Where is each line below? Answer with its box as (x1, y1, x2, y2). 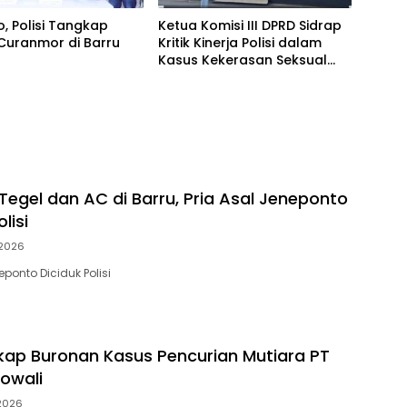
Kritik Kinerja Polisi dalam (157, 33, 322, 52)
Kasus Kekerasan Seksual (157, 50, 327, 69)
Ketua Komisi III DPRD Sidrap (157, 15, 342, 35)
